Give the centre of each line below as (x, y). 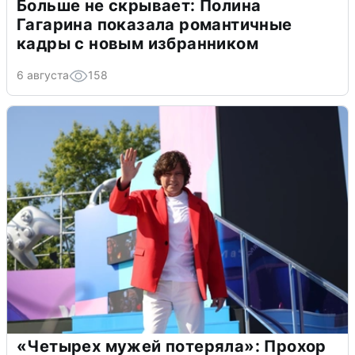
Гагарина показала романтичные (155, 24)
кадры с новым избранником (137, 43)
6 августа (43, 74)
